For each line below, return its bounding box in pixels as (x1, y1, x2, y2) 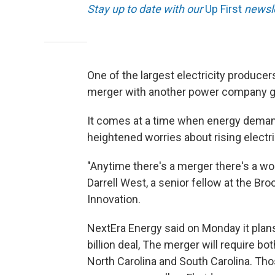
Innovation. (87, 193, 141, 206)
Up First (205, 2, 242, 16)
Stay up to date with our (87, 2, 205, 16)
